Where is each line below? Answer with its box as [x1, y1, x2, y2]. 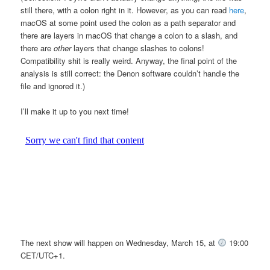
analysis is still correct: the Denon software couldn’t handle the [20, 67, 240, 79]
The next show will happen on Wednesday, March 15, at [20, 236, 218, 248]
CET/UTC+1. [20, 249, 66, 261]
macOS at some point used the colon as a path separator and [20, 16, 236, 28]
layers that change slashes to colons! [71, 42, 205, 54]
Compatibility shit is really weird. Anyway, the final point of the [20, 54, 237, 66]
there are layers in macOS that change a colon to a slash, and [20, 29, 238, 41]
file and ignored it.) [20, 80, 86, 92]
